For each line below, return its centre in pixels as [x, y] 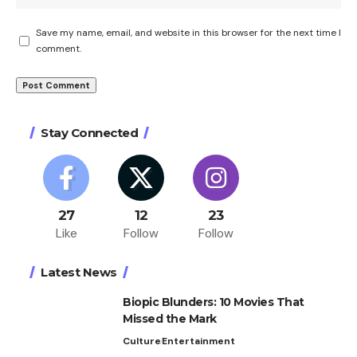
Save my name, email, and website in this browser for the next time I [188, 33]
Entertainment [198, 341]
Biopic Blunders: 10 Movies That [214, 302]
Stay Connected [89, 133]
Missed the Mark [170, 319]
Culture [142, 341]
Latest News [79, 273]
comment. [59, 49]
